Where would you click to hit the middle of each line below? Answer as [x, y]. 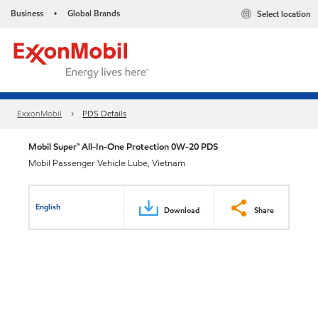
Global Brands [94, 13]
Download [182, 210]
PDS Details [105, 114]
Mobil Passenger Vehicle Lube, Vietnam [107, 163]
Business [27, 13]
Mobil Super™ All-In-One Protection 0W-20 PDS [123, 147]
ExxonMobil [40, 114]
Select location [284, 14]
